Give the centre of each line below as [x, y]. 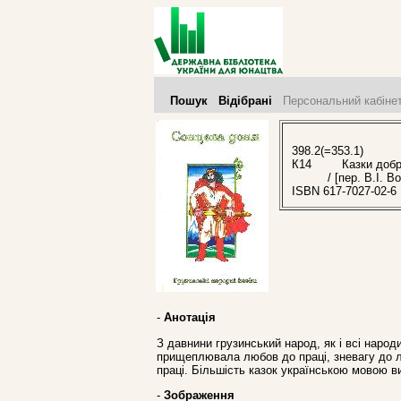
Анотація [190, 318]
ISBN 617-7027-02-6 [344, 192]
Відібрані [245, 101]
